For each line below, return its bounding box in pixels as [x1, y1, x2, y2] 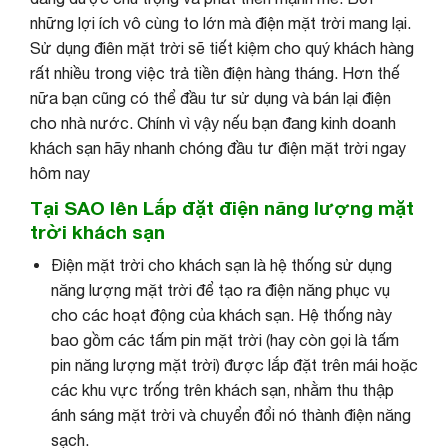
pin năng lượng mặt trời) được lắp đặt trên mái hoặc [50, 356, 418, 375]
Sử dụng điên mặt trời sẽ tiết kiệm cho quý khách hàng [30, 38, 414, 57]
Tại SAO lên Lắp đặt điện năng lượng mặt [30, 195, 414, 219]
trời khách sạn [30, 219, 165, 243]
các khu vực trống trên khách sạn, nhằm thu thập [50, 381, 394, 400]
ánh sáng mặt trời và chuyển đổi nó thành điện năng [50, 406, 411, 425]
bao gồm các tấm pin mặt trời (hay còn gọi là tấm [50, 331, 399, 350]
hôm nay [30, 163, 90, 182]
